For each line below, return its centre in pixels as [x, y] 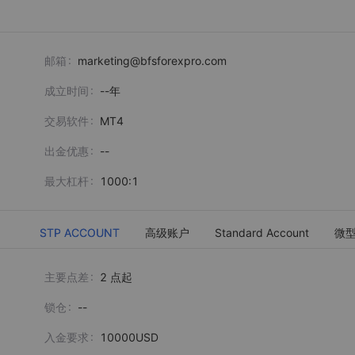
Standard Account [262, 232]
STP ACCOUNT [80, 232]
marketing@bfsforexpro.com [152, 60]
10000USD [129, 337]
